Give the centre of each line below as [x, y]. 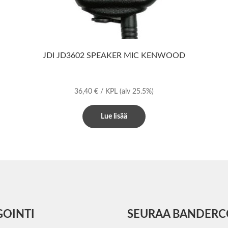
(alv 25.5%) [136, 92]
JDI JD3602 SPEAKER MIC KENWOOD [114, 55]
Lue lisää [114, 117]
